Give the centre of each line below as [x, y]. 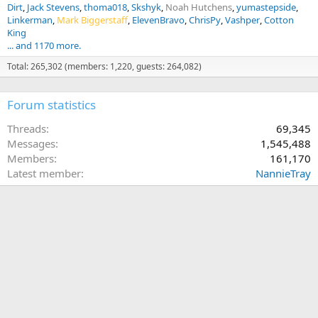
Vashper [242, 20]
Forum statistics [51, 105]
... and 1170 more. [44, 46]
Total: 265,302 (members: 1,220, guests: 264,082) [104, 67]
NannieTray [283, 174]
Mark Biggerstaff [92, 20]
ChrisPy [205, 20]
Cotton [279, 20]
